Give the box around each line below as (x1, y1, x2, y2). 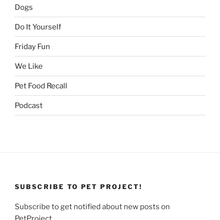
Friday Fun (15, 42, 50, 51)
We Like (15, 61, 43, 71)
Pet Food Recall (15, 81, 67, 90)
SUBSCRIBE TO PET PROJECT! (15, 183, 143, 191)
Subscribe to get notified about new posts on (15, 202, 170, 211)
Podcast (15, 101, 43, 110)
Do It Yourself (15, 22, 61, 31)
